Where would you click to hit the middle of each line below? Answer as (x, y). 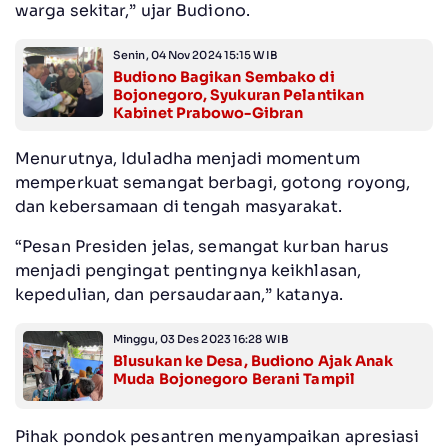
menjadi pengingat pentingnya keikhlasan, (188, 270)
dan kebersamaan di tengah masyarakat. (178, 206)
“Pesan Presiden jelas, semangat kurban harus (202, 246)
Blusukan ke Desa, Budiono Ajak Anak (253, 360)
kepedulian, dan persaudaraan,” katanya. (179, 294)
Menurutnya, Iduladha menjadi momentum (187, 158)
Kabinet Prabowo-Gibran (208, 112)
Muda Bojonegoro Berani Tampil (234, 378)
